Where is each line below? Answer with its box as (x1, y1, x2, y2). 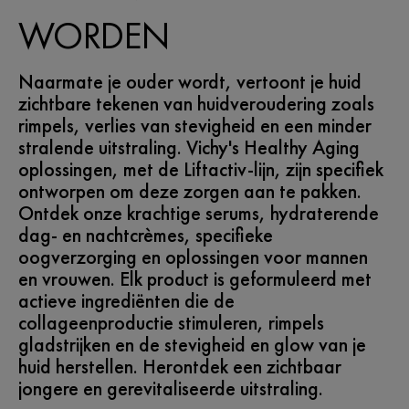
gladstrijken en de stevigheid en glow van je (18, 331, 366, 359)
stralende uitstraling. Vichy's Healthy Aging (18, 134, 360, 162)
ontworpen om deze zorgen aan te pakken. (18, 178, 362, 205)
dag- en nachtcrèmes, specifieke (18, 222, 273, 249)
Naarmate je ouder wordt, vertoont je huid (18, 68, 362, 96)
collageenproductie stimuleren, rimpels (18, 309, 324, 337)
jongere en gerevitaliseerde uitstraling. (18, 375, 323, 403)
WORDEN (18, 11, 170, 61)
